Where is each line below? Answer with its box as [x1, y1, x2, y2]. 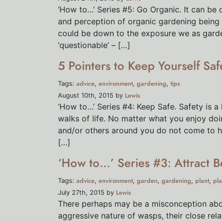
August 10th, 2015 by [58, 92, 125, 99]
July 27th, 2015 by [58, 189, 116, 196]
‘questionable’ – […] [58, 40, 130, 50]
